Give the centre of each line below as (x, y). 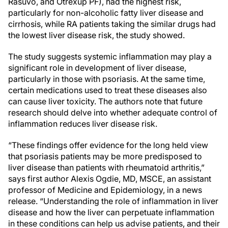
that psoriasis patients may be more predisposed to (105, 156)
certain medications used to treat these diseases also (108, 90)
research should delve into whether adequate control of (113, 112)
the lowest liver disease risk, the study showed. (96, 35)
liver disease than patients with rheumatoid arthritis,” (106, 167)
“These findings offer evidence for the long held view (108, 145)
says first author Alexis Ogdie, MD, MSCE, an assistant (110, 179)
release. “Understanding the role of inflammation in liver (113, 201)
